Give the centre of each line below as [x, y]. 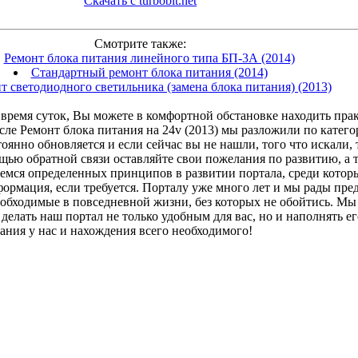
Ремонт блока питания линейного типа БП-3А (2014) [149, 58]
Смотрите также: [140, 44]
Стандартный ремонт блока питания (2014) [149, 72]
